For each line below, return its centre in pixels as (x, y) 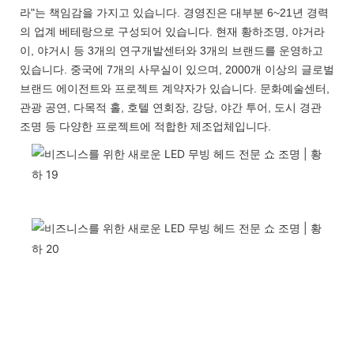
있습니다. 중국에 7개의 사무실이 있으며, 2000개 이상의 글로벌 (177, 69)
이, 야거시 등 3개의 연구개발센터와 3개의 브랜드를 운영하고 (171, 50)
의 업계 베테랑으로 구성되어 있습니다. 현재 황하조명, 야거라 (172, 31)
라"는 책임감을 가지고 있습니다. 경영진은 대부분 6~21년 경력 (174, 12)
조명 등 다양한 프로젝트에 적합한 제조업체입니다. (145, 126)
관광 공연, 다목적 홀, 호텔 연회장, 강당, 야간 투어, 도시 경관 (171, 107)
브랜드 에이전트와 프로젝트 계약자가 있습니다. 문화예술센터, (175, 88)
